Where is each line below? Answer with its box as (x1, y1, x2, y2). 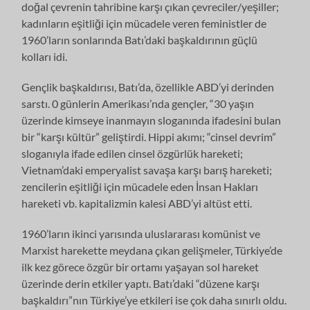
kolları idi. (21, 49, 68, 63)
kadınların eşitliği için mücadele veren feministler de (21, 16, 267, 30)
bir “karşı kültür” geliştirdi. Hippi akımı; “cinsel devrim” (21, 129, 277, 143)
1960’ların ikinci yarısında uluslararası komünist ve (21, 226, 261, 240)
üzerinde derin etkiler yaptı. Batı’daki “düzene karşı (21, 276, 260, 290)
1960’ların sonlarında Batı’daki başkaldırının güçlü (21, 33, 258, 46)
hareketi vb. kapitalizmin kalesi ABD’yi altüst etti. (21, 196, 253, 210)
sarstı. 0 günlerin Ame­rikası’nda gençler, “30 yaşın (21, 96, 255, 110)
